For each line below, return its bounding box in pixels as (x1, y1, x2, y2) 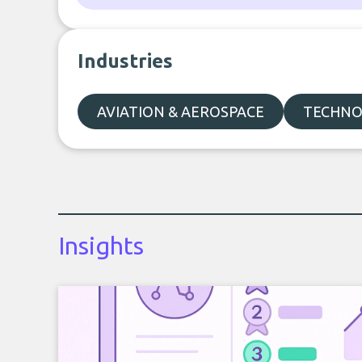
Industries (78, 50, 173, 72)
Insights (58, 232, 144, 259)
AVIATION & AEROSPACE (97, 103, 264, 120)
